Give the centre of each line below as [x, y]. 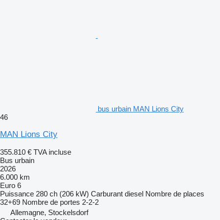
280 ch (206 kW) [62, 193]
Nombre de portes [51, 202]
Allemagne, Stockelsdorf [49, 212]
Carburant [107, 193]
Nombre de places [175, 193]
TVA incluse [52, 152]
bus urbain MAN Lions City [141, 109]
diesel [134, 193]
